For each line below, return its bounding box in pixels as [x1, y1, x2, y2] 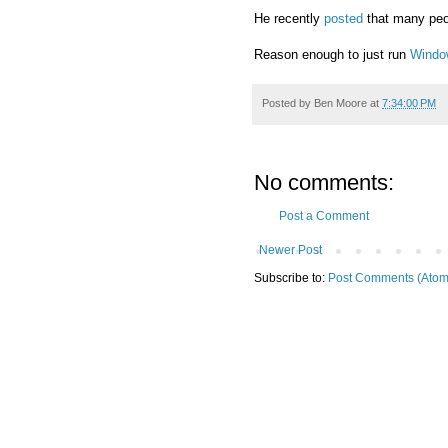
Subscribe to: [254, 271, 328, 286]
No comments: [254, 170, 394, 196]
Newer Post [259, 243, 322, 258]
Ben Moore [314, 96, 367, 109]
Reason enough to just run [254, 46, 410, 62]
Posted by [262, 96, 314, 109]
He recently [254, 10, 324, 26]
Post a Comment [279, 209, 369, 224]
